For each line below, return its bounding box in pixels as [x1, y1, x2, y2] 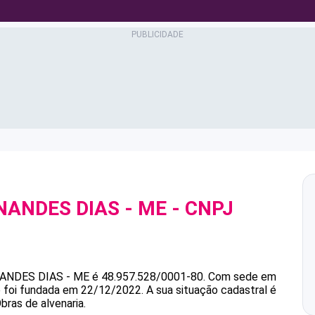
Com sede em [208, 270, 276, 283]
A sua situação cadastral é [143, 283, 276, 297]
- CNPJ [167, 197, 233, 220]
